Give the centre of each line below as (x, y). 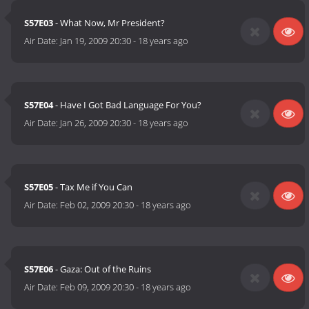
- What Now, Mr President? (109, 23)
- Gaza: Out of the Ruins (102, 269)
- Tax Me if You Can (93, 187)
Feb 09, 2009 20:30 (97, 287)
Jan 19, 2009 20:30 (96, 41)
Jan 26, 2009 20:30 (96, 123)
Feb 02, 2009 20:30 (97, 205)
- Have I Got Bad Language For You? (128, 105)
